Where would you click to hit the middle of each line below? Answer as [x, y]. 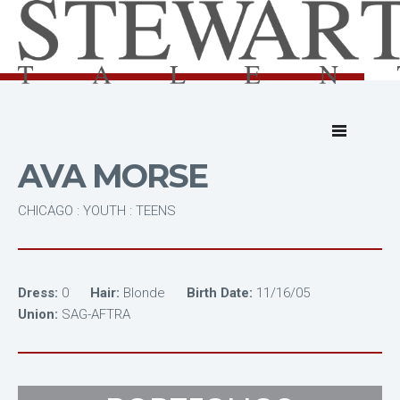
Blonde [146, 293]
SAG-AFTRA [98, 314]
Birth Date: [220, 293]
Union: [38, 314]
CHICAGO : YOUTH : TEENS [97, 211]
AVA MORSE [112, 176]
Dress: [38, 293]
